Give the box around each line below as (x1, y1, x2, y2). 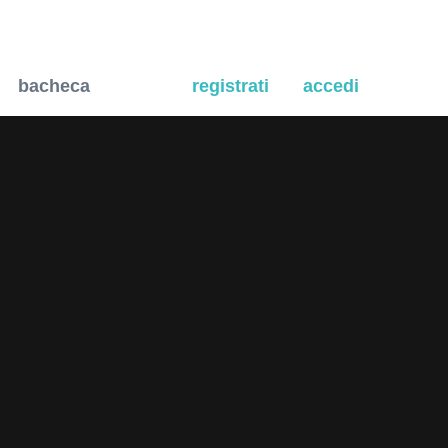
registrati (192, 76, 269, 96)
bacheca (18, 76, 90, 96)
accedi (303, 76, 359, 96)
